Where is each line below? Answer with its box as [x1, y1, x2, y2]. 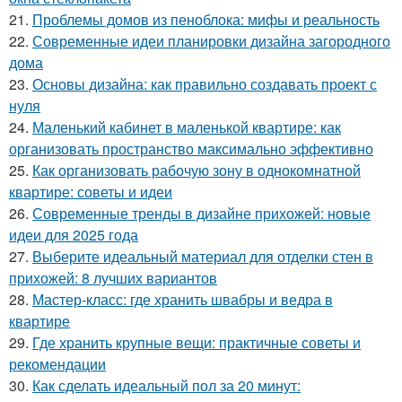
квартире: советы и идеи [9, 181, 172, 203]
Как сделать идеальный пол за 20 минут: [32, 375, 301, 397]
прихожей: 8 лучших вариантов [9, 267, 217, 289]
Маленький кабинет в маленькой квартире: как [32, 117, 341, 138]
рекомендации [9, 354, 106, 375]
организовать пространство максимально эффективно [9, 138, 373, 160]
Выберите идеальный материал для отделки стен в [32, 246, 373, 267]
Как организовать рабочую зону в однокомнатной [32, 160, 361, 181]
